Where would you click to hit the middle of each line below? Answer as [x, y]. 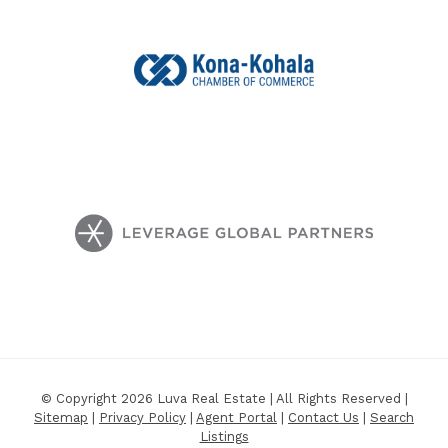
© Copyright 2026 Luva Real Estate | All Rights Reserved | [224, 398]
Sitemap [61, 417]
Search [392, 417]
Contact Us [323, 417]
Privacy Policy [142, 417]
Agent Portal [236, 417]
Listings [224, 436]
